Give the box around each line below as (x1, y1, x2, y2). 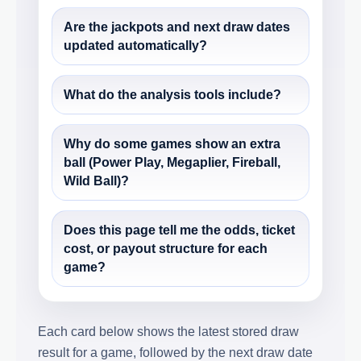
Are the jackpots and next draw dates (64, 19, 290, 34)
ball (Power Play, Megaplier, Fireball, (64, 155, 280, 169)
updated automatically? (64, 38, 207, 52)
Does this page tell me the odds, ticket (64, 222, 295, 237)
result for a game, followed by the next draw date (38, 345, 313, 359)
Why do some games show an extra (64, 136, 280, 151)
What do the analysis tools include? (64, 87, 281, 102)
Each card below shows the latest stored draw (38, 324, 299, 338)
